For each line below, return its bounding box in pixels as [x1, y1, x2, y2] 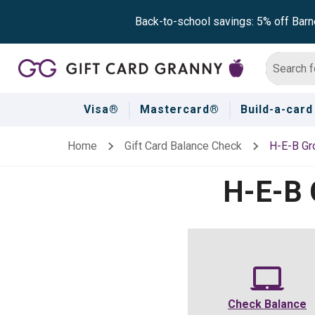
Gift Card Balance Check [124, 139, 242, 153]
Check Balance [228, 297, 307, 311]
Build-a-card [240, 103, 313, 116]
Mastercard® [139, 103, 219, 116]
